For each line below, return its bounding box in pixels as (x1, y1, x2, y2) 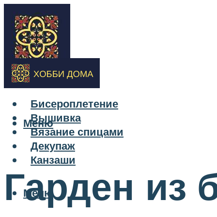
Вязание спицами (31, 124, 124, 139)
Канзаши (31, 153, 76, 167)
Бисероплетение (31, 96, 118, 111)
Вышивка (31, 110, 81, 125)
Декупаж (31, 139, 75, 153)
